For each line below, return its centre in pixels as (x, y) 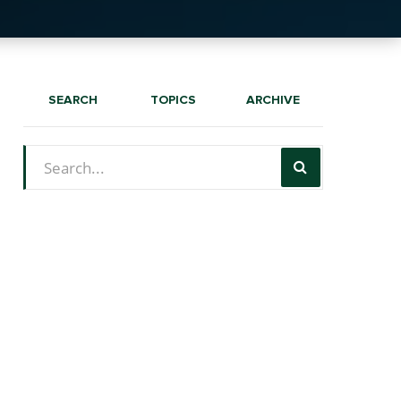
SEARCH (73, 100)
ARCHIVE (273, 100)
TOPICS (173, 100)
